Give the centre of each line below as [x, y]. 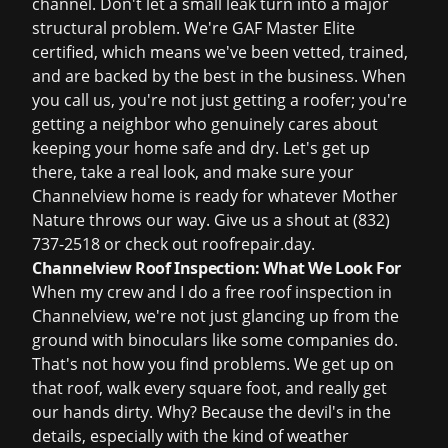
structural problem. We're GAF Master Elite [193, 28]
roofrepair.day [256, 244]
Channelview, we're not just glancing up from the [215, 316]
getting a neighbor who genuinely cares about [205, 124]
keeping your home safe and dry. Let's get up [201, 148]
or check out [151, 244]
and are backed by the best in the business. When [219, 76]
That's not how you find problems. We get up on [213, 364]
